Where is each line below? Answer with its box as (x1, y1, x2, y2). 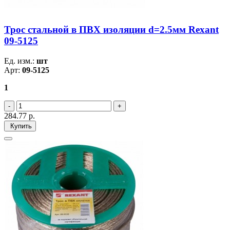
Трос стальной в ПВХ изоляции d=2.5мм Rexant (4, 24, 219, 35)
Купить (8, 122, 32, 130)
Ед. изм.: (4, 56, 36, 65)
